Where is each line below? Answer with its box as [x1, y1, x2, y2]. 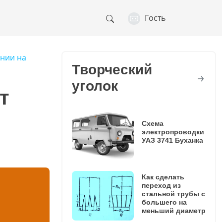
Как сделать [141, 172, 184, 181]
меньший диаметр [141, 206, 206, 215]
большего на [141, 198, 187, 206]
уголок [71, 78, 118, 94]
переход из [141, 181, 181, 189]
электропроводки [141, 127, 204, 136]
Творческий [71, 61, 152, 77]
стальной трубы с [141, 189, 205, 198]
